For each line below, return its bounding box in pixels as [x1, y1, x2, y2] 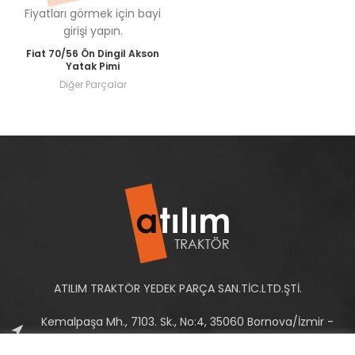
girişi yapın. [63, 23, 123, 39]
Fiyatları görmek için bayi [25, 6, 161, 21]
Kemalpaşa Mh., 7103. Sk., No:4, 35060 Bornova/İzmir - [40, 314, 334, 330]
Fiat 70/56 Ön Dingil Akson [26, 47, 159, 60]
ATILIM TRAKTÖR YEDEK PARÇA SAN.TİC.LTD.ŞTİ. [53, 281, 302, 296]
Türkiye [167, 331, 207, 347]
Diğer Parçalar [59, 78, 127, 91]
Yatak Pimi [66, 59, 120, 73]
